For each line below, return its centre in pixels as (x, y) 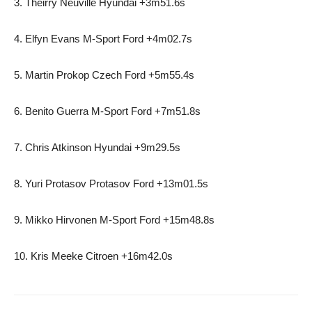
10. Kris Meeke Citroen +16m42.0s (93, 256)
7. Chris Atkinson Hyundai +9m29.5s (97, 147)
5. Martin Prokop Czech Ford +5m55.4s (104, 75)
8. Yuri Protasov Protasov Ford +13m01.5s (111, 184)
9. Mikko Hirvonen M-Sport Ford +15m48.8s (114, 220)
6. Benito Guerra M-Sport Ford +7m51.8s (107, 111)
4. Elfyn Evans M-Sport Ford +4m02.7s (103, 39)
